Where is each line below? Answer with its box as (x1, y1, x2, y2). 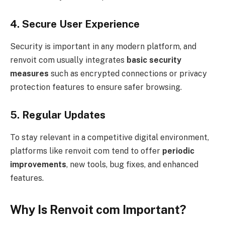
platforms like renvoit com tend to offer (10, 146, 162, 156)
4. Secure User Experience (10, 18, 140, 31)
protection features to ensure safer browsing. (10, 82, 182, 92)
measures (10, 68, 49, 78)
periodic (162, 146, 194, 156)
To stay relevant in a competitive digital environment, (10, 132, 209, 142)
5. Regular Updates (10, 109, 105, 122)
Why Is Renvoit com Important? (10, 202, 186, 216)
